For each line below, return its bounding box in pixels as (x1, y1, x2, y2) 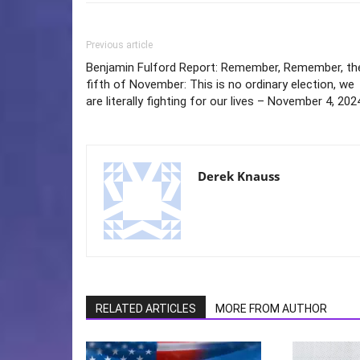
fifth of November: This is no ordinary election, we (86, 77, 354, 92)
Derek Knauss (198, 168, 280, 185)
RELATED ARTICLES (96, 302, 196, 316)
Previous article (86, 39, 153, 51)
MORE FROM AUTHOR (215, 302, 327, 316)
